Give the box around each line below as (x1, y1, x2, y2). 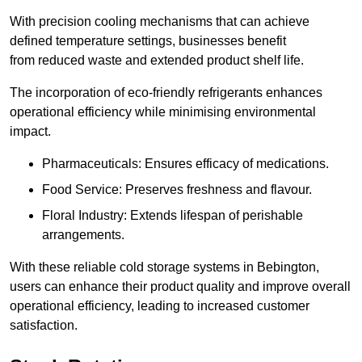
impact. (10, 124, 51, 139)
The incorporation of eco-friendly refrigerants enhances (10, 86, 322, 100)
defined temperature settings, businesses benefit (10, 34, 286, 48)
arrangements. (42, 228, 124, 242)
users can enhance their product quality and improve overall (10, 280, 351, 294)
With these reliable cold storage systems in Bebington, (10, 260, 319, 275)
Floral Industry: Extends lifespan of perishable (42, 208, 303, 223)
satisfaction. (10, 318, 78, 333)
